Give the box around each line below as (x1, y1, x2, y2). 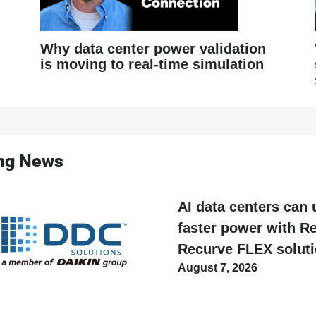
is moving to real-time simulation (40, 56, 265, 72)
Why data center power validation (40, 40, 267, 56)
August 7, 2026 (177, 261, 257, 274)
